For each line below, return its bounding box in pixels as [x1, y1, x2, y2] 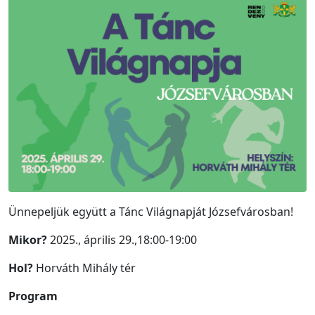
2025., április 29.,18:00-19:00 [50, 231, 197, 247]
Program [8, 288, 58, 304]
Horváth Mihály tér [33, 259, 136, 276]
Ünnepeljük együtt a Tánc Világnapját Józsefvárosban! [8, 203, 293, 219]
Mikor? [8, 231, 50, 247]
